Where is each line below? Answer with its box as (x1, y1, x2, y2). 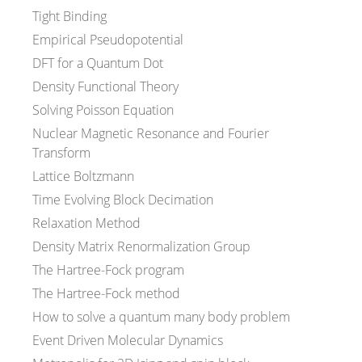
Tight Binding (32, 7, 107, 26)
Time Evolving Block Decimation (32, 191, 213, 209)
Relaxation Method (32, 214, 141, 233)
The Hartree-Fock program (32, 261, 184, 280)
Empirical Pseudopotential (32, 31, 183, 49)
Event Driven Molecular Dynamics (32, 331, 223, 350)
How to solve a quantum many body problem (32, 308, 290, 326)
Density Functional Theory (32, 78, 179, 96)
